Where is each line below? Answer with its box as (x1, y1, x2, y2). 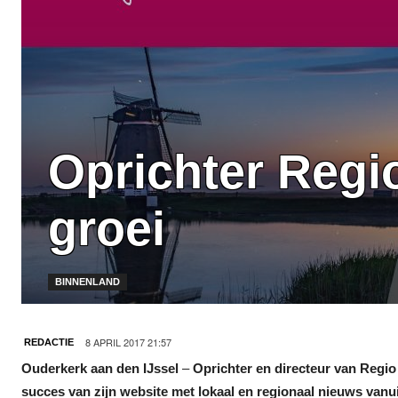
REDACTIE (24, 336, 74, 347)
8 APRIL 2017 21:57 (85, 334, 171, 349)
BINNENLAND (55, 275, 120, 287)
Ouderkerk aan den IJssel (21, 360, 179, 376)
